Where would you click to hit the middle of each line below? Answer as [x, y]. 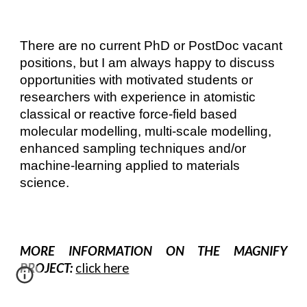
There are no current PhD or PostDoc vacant [151, 46]
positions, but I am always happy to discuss [148, 63]
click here [102, 268]
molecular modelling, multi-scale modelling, [146, 131]
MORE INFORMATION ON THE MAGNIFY [153, 251]
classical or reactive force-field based [129, 114]
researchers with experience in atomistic [138, 97]
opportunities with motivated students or [137, 80]
